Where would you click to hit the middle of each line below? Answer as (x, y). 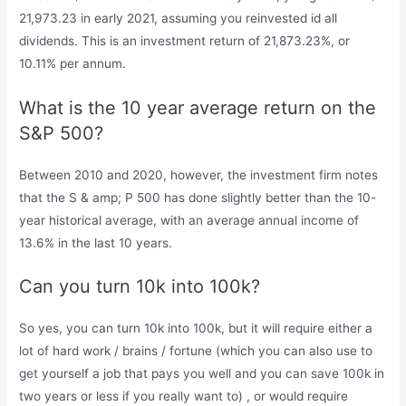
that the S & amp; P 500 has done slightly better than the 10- (198, 197)
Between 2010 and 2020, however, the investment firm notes (199, 174)
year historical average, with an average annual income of (189, 220)
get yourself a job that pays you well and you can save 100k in (202, 374)
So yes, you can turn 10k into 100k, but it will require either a (196, 329)
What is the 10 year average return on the (198, 107)
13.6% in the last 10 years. (96, 242)
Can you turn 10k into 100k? (140, 287)
